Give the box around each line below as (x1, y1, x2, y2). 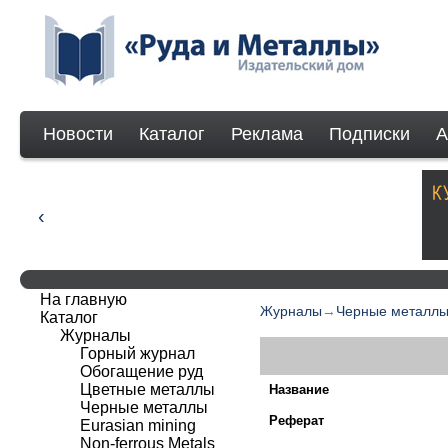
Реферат (269, 412, 324, 428)
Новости (43, 124, 113, 144)
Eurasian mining (80, 417, 196, 434)
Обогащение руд (80, 363, 203, 380)
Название (269, 381, 329, 397)
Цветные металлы (80, 381, 215, 398)
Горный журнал (80, 345, 195, 362)
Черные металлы (80, 399, 208, 416)
